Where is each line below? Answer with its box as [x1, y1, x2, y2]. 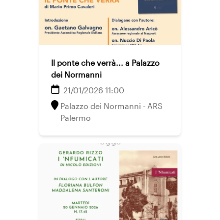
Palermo [60, 113, 91, 122]
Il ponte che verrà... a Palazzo [51, 58, 160, 67]
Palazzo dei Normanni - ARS [60, 101, 163, 110]
